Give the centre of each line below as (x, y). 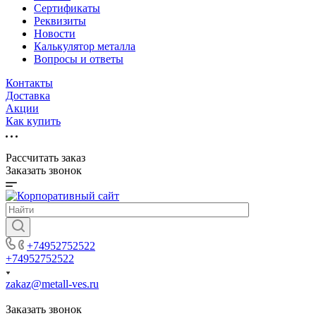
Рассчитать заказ (45, 158)
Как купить (33, 121)
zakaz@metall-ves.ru (52, 284)
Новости (55, 34)
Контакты (29, 83)
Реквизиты (60, 21)
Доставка (28, 96)
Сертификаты (67, 8)
